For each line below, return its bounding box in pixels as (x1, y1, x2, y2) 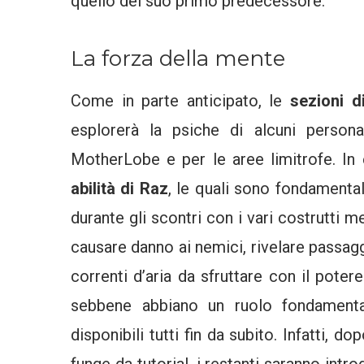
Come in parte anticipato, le (71, 90, 291, 110)
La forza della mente (71, 45, 285, 71)
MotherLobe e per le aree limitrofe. (71, 149, 336, 169)
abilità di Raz (71, 178, 168, 198)
